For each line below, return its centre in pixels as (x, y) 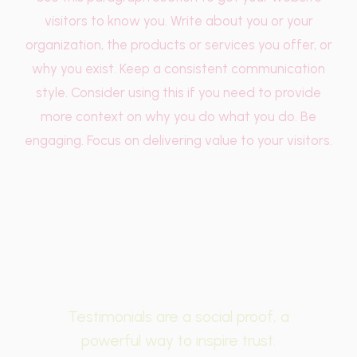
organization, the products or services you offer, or (178, 45)
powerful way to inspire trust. (178, 341)
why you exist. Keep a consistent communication (178, 69)
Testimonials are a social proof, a (178, 317)
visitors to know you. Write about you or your (178, 21)
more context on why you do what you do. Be (178, 117)
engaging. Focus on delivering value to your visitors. (178, 141)
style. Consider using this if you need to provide (178, 93)
